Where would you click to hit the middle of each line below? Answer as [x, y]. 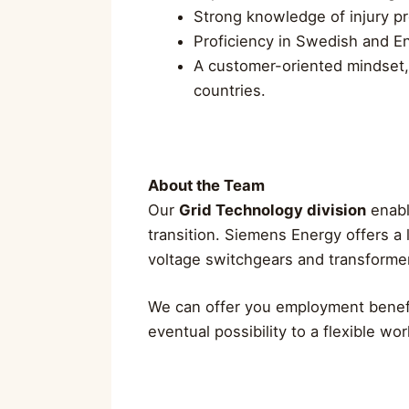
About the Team [206, 186]
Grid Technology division [273, 210]
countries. [229, 91]
